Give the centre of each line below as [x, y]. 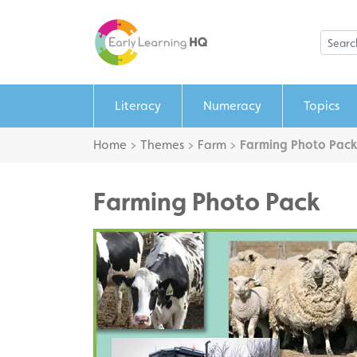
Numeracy [232, 106]
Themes [162, 145]
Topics [322, 106]
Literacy [138, 106]
